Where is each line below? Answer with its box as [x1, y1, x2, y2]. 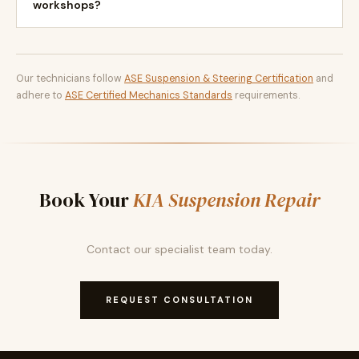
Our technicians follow [16, 72, 124, 85]
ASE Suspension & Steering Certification [124, 72, 313, 85]
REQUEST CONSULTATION [106, 294, 253, 305]
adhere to [16, 89, 65, 102]
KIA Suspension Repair [133, 187, 320, 213]
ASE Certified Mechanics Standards [65, 89, 232, 102]
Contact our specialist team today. [87, 242, 272, 256]
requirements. [232, 89, 300, 102]
